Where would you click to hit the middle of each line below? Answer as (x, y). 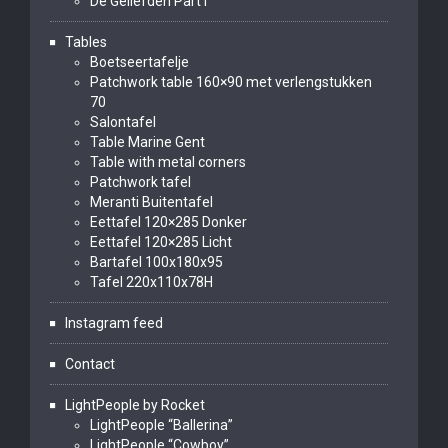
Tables (86, 42)
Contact (90, 364)
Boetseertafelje (139, 62)
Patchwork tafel (140, 182)
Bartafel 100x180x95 (156, 262)
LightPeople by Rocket (135, 405)
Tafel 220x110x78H (151, 282)
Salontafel (123, 122)
